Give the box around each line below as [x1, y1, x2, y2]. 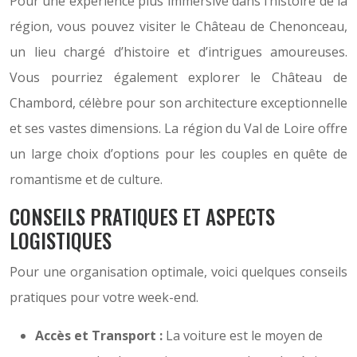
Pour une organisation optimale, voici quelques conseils [10, 263, 347, 280]
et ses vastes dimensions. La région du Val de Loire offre [10, 120, 347, 137]
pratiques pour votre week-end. [10, 288, 198, 306]
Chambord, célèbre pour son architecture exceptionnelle [10, 94, 347, 112]
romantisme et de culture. [10, 171, 163, 188]
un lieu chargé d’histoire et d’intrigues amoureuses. [10, 43, 347, 61]
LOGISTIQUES [10, 226, 112, 255]
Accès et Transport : [35, 327, 166, 344]
